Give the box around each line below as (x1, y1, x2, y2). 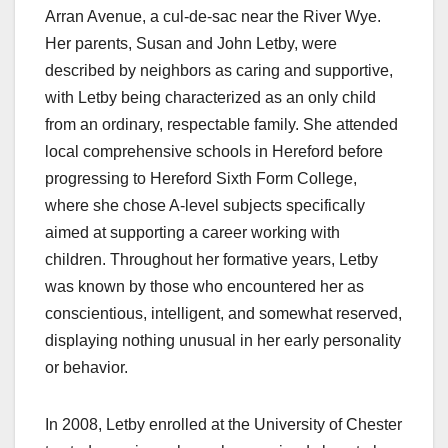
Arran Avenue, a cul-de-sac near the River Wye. (45, 8, 381, 26)
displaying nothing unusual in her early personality (45, 332, 401, 350)
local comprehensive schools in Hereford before (45, 143, 383, 161)
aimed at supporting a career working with (45, 224, 340, 242)
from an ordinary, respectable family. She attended (45, 116, 398, 134)
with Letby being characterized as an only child (45, 89, 376, 107)
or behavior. (45, 359, 128, 377)
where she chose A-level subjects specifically (45, 197, 365, 215)
